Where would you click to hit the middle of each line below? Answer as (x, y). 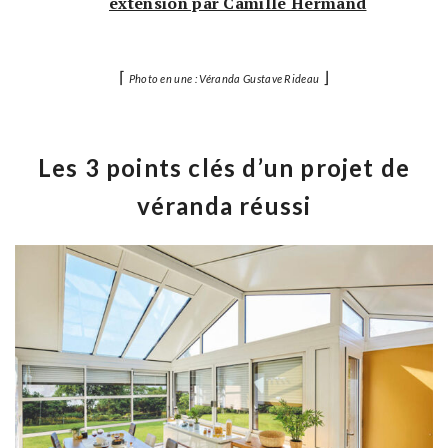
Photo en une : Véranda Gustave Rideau (224, 78)
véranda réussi (224, 205)
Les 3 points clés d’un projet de (224, 167)
